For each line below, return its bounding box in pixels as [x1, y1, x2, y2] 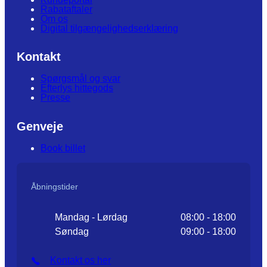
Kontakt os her [50, 254, 111, 265]
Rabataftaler [41, 4, 92, 14]
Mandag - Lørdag [55, 212, 128, 222]
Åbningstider [31, 181, 78, 191]
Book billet [41, 142, 85, 153]
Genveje [17, 119, 63, 133]
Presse [41, 92, 70, 103]
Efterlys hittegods [41, 83, 113, 94]
